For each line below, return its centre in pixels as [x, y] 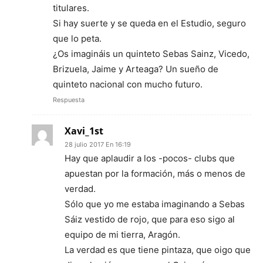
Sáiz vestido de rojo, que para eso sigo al [150, 220]
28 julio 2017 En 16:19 [98, 145]
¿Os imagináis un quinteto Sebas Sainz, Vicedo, [151, 54]
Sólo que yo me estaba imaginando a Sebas [155, 204]
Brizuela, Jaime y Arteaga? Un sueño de [136, 69]
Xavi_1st [84, 131]
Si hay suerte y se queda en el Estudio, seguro [149, 23]
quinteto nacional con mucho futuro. [128, 85]
